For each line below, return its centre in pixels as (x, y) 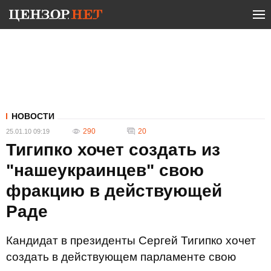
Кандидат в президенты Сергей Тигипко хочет (131, 240)
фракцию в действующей (114, 191)
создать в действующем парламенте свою (121, 257)
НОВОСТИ (33, 116)
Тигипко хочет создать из (113, 150)
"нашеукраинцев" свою (105, 170)
